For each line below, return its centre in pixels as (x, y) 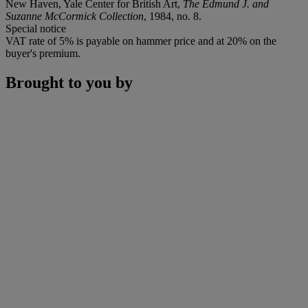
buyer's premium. (43, 53)
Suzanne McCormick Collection (75, 16)
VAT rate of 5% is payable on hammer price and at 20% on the (141, 41)
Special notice (36, 28)
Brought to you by (69, 82)
